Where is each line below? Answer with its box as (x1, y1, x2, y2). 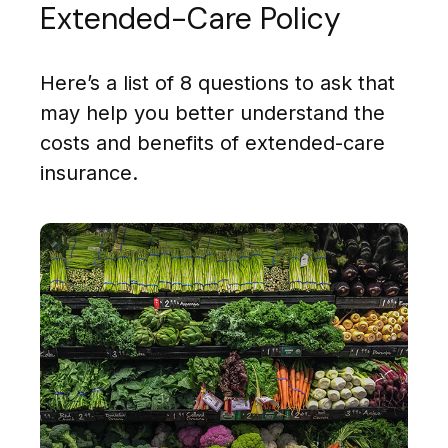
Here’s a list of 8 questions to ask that (40, 71, 395, 96)
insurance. (40, 161, 138, 186)
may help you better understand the (40, 101, 385, 126)
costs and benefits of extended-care (40, 131, 385, 156)
